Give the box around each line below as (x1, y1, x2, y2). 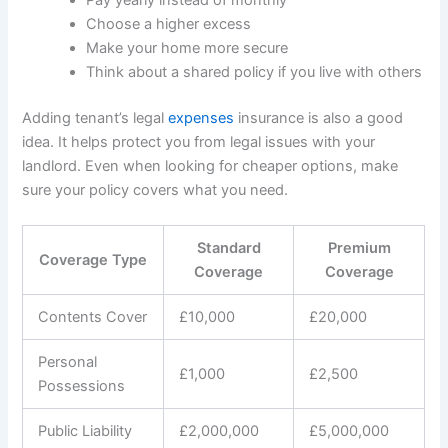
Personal (38, 352, 98, 371)
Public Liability (38, 421, 133, 440)
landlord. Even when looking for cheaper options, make (22, 156, 399, 175)
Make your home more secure (86, 38, 289, 57)
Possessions (38, 376, 126, 395)
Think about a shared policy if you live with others (86, 62, 423, 81)
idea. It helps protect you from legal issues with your (22, 132, 376, 151)
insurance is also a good (234, 108, 404, 127)
